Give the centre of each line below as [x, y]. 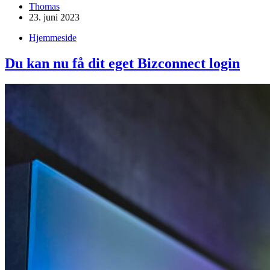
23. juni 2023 [54, 17]
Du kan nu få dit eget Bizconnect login [122, 64]
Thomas [44, 7]
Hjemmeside [53, 38]
